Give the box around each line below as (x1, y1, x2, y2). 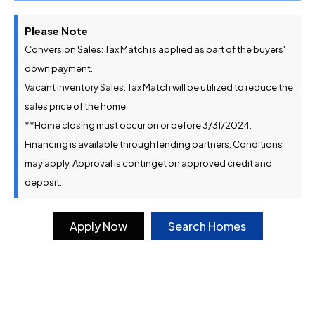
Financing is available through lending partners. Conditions (25, 139, 283, 150)
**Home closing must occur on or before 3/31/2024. (25, 120, 252, 131)
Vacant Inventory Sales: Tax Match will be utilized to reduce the (25, 82, 293, 94)
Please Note (25, 24, 88, 38)
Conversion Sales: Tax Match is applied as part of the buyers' (25, 44, 285, 56)
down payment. (25, 63, 93, 75)
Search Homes (167, 219, 246, 234)
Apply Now (69, 219, 127, 234)
